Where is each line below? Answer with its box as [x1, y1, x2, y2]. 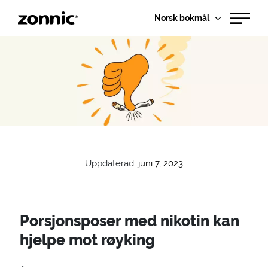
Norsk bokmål [154, 13, 209, 23]
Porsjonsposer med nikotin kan [19, 212, 239, 230]
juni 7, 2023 [138, 158, 183, 169]
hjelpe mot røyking [19, 231, 155, 249]
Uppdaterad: [85, 158, 136, 169]
